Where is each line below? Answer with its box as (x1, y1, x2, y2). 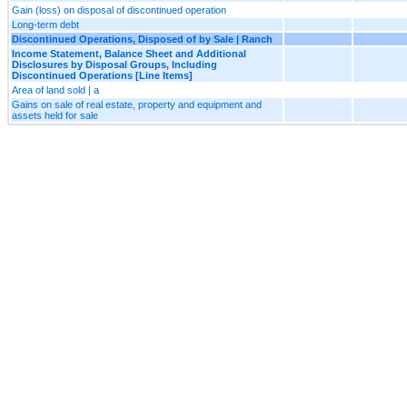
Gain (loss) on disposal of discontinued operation (12, 4, 226, 15)
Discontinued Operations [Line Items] (12, 69, 193, 81)
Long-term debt (12, 18, 79, 30)
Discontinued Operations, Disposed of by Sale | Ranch (12, 33, 273, 45)
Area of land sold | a (12, 84, 99, 95)
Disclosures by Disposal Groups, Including (12, 58, 217, 70)
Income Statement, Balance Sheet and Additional (12, 47, 246, 59)
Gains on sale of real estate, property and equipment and (12, 98, 262, 110)
